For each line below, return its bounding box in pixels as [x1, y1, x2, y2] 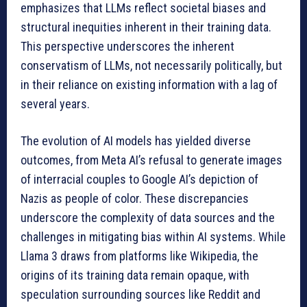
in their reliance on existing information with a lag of [21, 77, 278, 93]
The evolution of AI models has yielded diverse [21, 134, 251, 149]
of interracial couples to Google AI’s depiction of [21, 172, 258, 187]
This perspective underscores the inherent [21, 39, 234, 54]
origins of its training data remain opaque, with [21, 268, 249, 283]
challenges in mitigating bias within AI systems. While [21, 230, 286, 245]
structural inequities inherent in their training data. [21, 20, 271, 35]
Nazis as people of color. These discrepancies [21, 191, 249, 206]
